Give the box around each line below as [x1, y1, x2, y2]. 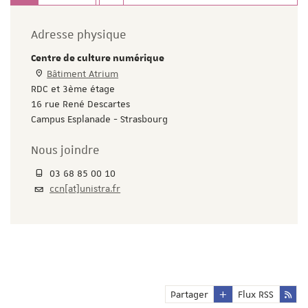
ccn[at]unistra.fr [49, 182, 121, 195]
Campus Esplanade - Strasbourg [31, 113, 168, 126]
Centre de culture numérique [31, 52, 164, 65]
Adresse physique [31, 27, 126, 43]
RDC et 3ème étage [31, 82, 115, 96]
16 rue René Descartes [31, 98, 130, 111]
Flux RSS [238, 288, 274, 301]
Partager [170, 288, 208, 301]
